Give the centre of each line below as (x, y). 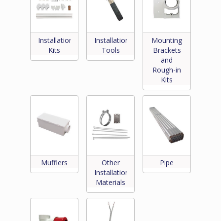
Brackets (167, 50)
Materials (110, 183)
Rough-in (167, 70)
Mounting (167, 40)
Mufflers (54, 163)
